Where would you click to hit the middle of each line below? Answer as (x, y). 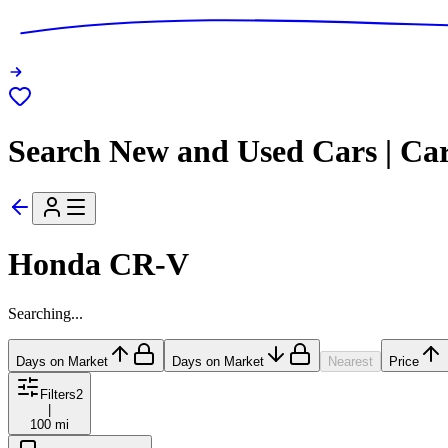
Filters (58, 394)
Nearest (350, 361)
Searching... (45, 313)
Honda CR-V (98, 264)
